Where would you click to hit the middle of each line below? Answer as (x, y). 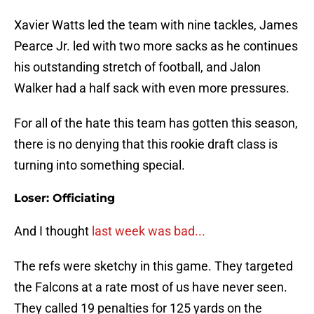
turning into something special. (100, 165)
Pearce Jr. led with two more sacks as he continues (156, 46)
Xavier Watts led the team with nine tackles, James (156, 25)
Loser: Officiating (64, 198)
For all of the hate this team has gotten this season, (156, 123)
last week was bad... (147, 231)
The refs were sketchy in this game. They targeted (153, 266)
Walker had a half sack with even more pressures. (152, 88)
